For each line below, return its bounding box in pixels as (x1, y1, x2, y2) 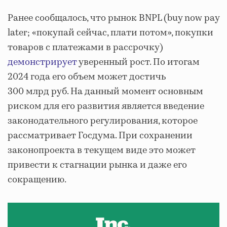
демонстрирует (8, 56, 77, 69)
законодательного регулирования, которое (8, 115, 198, 128)
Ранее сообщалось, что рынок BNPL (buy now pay (8, 12, 219, 25)
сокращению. (8, 173, 66, 186)
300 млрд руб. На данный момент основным (8, 85, 203, 98)
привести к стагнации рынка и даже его (8, 159, 187, 172)
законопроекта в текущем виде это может (8, 144, 196, 157)
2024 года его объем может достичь (8, 70, 166, 84)
